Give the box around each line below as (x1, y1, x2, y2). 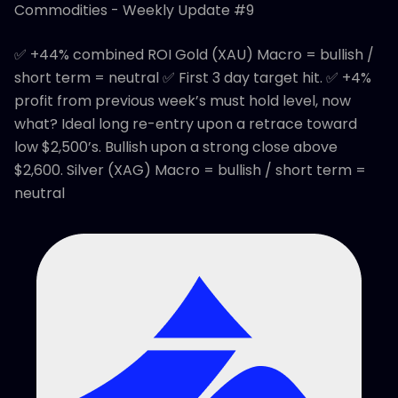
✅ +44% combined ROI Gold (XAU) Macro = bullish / (14, 44, 374, 66)
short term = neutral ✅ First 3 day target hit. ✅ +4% (14, 68, 371, 89)
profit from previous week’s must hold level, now (14, 91, 351, 112)
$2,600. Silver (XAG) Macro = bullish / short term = (14, 160, 366, 181)
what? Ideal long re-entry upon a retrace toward (14, 114, 357, 135)
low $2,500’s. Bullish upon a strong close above (14, 137, 338, 158)
